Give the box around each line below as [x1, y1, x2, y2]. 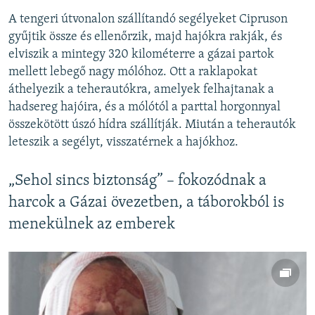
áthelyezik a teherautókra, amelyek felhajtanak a [8, 83, 274, 97]
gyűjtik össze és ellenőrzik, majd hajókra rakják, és [8, 30, 282, 44]
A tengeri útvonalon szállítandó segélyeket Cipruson [8, 13, 288, 27]
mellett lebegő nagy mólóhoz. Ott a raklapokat [8, 65, 257, 79]
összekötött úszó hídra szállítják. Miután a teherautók [8, 118, 296, 132]
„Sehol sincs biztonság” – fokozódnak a [8, 173, 266, 190]
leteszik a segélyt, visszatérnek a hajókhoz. [8, 136, 238, 150]
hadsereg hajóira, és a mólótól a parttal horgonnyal [8, 101, 281, 115]
